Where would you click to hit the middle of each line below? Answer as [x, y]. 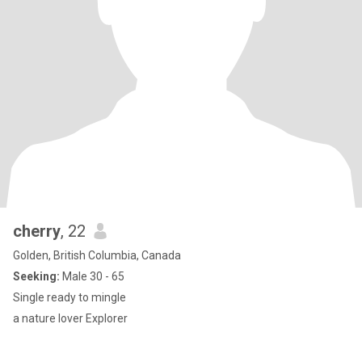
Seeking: [36, 276]
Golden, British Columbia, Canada [97, 255]
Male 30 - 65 [92, 276]
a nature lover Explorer [107, 318]
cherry [37, 231]
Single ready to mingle [69, 297]
